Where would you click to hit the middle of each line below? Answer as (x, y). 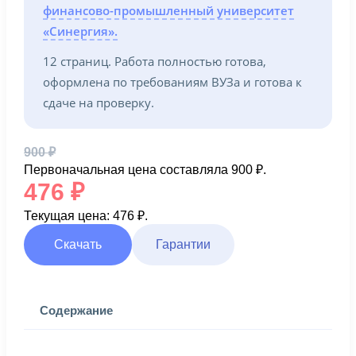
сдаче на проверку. (99, 103)
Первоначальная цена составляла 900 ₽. (145, 170)
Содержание (76, 310)
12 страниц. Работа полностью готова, (155, 61)
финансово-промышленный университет (168, 10)
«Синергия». (80, 31)
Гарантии (183, 244)
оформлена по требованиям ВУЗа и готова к (172, 82)
